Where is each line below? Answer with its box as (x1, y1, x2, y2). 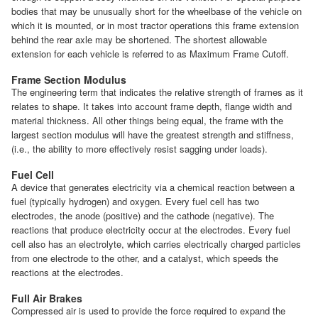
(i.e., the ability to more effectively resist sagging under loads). (11, 142, 268, 156)
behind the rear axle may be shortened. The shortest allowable (11, 33, 267, 47)
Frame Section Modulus (11, 72, 126, 87)
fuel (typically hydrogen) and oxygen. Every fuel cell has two (11, 194, 259, 209)
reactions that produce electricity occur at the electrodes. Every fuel (11, 223, 290, 237)
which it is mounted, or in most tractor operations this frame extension (11, 18, 299, 33)
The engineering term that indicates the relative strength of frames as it (11, 85, 303, 99)
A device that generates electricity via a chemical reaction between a (11, 180, 295, 194)
